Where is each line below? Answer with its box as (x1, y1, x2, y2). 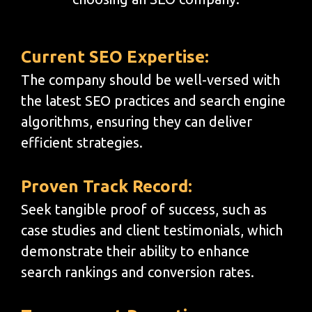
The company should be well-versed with (21, 71, 280, 88)
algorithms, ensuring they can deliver (21, 113, 252, 130)
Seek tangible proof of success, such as (21, 201, 267, 217)
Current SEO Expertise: (21, 47, 209, 66)
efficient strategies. (21, 134, 143, 150)
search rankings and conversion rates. (21, 263, 254, 280)
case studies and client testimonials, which (21, 221, 283, 238)
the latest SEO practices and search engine (21, 92, 286, 109)
